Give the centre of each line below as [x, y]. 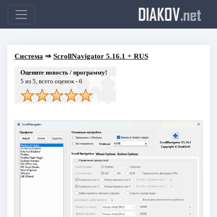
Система [29, 56]
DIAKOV [159, 14]
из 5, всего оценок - [51, 81]
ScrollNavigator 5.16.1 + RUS [101, 56]
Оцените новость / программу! [63, 72]
